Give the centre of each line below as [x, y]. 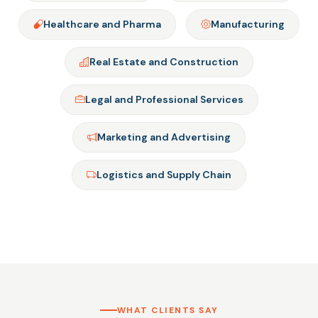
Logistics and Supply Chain [164, 175]
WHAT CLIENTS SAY [168, 311]
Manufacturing [248, 24]
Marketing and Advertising [164, 137]
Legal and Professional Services [164, 100]
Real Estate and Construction [164, 62]
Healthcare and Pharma [102, 24]
